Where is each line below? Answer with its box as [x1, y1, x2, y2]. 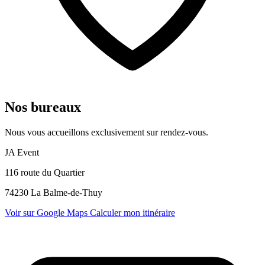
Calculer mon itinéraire [90, 207, 175, 218]
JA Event [5, 147, 39, 157]
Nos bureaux [5, 99, 81, 115]
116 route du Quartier [5, 167, 85, 177]
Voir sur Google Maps [5, 207, 90, 218]
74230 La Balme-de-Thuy [5, 187, 102, 198]
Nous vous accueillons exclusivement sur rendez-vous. [5, 127, 208, 137]
